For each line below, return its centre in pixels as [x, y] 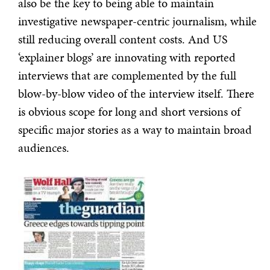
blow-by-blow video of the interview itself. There [136, 93]
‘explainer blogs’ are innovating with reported [127, 57]
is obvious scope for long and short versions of [129, 111]
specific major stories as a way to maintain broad [135, 130]
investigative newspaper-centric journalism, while [137, 21]
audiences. [44, 148]
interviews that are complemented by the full [127, 75]
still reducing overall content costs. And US [123, 39]
